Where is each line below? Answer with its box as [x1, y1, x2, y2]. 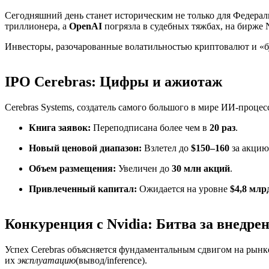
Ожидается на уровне [137, 184, 230, 195]
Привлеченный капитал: [29, 184, 137, 195]
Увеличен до [116, 163, 172, 174]
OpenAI [69, 21, 102, 32]
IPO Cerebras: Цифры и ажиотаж [5, 74, 222, 90]
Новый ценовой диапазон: [29, 143, 142, 154]
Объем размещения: [29, 163, 116, 174]
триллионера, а [5, 21, 69, 32]
